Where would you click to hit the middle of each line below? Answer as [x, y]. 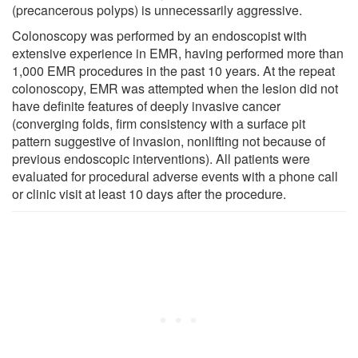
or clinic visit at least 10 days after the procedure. [149, 193]
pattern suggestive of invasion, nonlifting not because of [169, 141]
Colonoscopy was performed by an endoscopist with [159, 35]
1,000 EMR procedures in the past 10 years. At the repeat [173, 70]
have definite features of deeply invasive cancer [146, 105]
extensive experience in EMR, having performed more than [178, 53]
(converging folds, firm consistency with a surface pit [159, 123]
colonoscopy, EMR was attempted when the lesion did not [175, 88]
